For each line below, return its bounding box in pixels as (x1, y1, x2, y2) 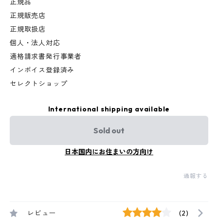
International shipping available (48, 105, 170, 114)
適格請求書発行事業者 (10, 52, 82, 61)
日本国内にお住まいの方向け (65, 147, 153, 157)
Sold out (93, 126, 125, 136)
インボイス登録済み (10, 66, 75, 75)
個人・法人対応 (10, 38, 60, 48)
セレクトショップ (10, 79, 68, 89)
